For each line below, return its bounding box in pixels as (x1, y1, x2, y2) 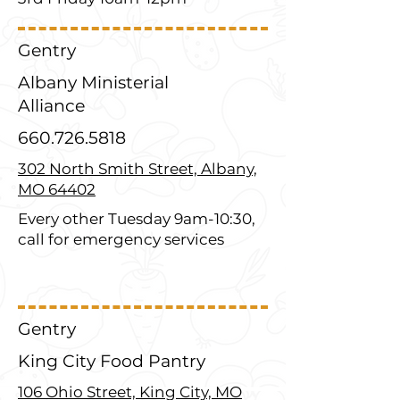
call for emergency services (18, 230, 224, 248)
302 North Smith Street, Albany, (18, 160, 257, 178)
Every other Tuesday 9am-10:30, (18, 210, 255, 228)
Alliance (18, 96, 85, 116)
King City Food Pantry (18, 351, 205, 371)
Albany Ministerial (18, 72, 169, 93)
